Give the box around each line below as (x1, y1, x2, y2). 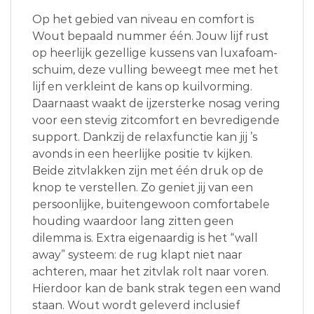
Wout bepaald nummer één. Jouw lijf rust (32, 29, 268, 43)
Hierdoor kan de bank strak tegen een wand (32, 282, 281, 296)
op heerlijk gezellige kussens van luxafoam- (32, 46, 278, 60)
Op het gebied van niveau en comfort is (32, 13, 254, 27)
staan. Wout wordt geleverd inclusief (32, 299, 240, 313)
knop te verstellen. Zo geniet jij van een (32, 181, 253, 195)
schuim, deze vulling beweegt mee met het (32, 63, 278, 77)
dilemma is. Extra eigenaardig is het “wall (32, 231, 258, 245)
